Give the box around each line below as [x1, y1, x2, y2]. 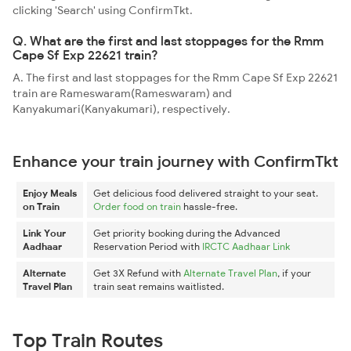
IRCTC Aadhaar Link [202, 241, 290, 252]
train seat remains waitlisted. [93, 280, 224, 292]
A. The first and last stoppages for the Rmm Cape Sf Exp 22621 [13, 71, 338, 85]
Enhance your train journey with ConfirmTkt [13, 151, 338, 171]
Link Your [23, 227, 66, 239]
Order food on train [93, 201, 181, 212]
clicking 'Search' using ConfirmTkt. [13, 3, 193, 17]
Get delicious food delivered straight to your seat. [93, 187, 318, 199]
